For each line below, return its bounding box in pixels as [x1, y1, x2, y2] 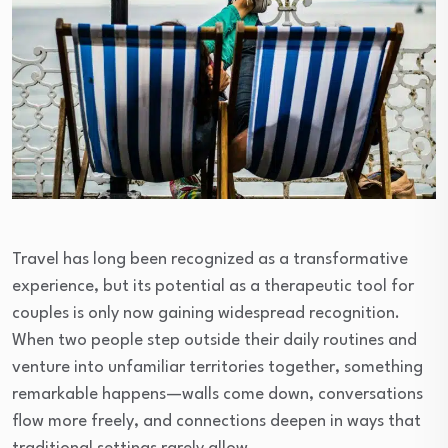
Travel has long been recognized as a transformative [12, 251, 408, 268]
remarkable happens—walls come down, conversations [12, 386, 423, 403]
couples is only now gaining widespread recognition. [12, 305, 400, 322]
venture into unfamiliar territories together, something [12, 359, 423, 376]
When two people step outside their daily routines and [12, 332, 417, 349]
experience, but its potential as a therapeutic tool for [12, 278, 414, 295]
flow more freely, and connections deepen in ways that [12, 413, 421, 430]
